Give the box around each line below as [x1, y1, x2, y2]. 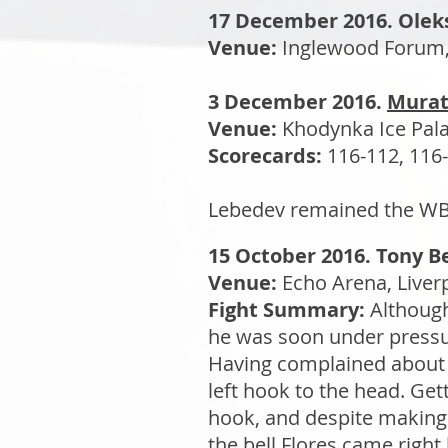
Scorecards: [208, 142, 327, 169]
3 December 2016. [208, 88, 387, 115]
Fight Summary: [208, 296, 370, 323]
